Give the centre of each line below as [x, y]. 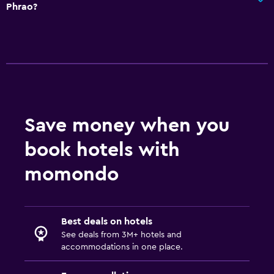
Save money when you [127, 125]
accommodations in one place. [122, 247]
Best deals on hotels [107, 221]
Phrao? [22, 6]
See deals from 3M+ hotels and [121, 235]
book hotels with [102, 150]
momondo [72, 174]
